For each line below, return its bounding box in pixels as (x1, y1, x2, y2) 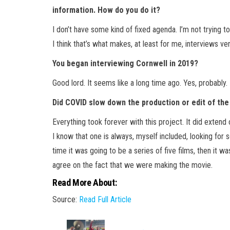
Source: (52, 195, 79, 205)
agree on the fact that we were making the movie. (52, 160, 213, 170)
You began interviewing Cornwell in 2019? (52, 59, 198, 69)
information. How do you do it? (52, 5, 160, 15)
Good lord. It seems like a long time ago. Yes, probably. (52, 78, 227, 88)
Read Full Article (79, 195, 131, 205)
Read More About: (52, 177, 117, 188)
